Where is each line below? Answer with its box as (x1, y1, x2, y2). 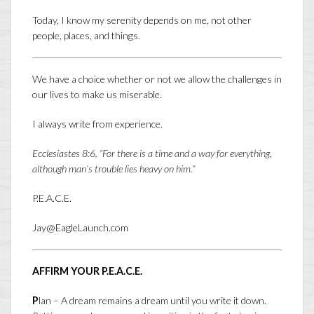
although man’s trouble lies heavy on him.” (32, 163, 195, 175)
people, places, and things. (32, 29, 140, 42)
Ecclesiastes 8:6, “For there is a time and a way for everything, (32, 147, 272, 160)
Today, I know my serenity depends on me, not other (32, 14, 252, 27)
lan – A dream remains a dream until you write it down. (39, 294, 266, 307)
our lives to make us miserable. (32, 88, 162, 101)
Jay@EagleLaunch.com (32, 221, 128, 234)
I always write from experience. (32, 118, 163, 130)
